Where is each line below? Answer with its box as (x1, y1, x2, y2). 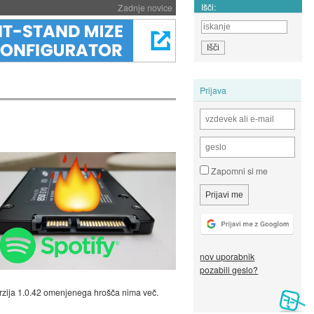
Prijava (200, 83, 227, 96)
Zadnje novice (117, 1, 172, 13)
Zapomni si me (209, 165, 268, 177)
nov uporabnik (200, 250, 255, 263)
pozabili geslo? (200, 264, 259, 276)
